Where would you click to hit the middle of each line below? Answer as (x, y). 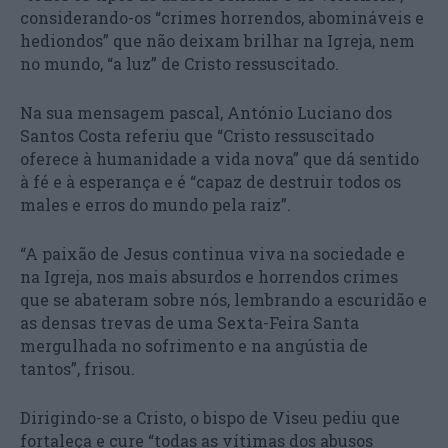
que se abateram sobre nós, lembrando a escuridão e (223, 299)
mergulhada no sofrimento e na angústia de (194, 345)
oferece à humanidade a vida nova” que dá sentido (219, 158)
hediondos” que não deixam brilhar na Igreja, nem (217, 40)
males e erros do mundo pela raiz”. (155, 204)
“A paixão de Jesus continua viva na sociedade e (212, 253)
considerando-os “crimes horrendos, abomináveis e (222, 17)
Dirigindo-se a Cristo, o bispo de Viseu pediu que (210, 417)
